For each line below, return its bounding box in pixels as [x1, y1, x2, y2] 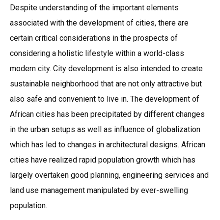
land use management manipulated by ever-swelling [10, 186, 188, 195]
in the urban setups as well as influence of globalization [10, 125, 200, 135]
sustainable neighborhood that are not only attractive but [10, 79, 202, 89]
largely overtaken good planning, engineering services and [10, 170, 209, 180]
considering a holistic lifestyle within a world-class [10, 49, 184, 58]
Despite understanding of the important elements [10, 3, 179, 13]
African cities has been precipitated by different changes [10, 110, 205, 119]
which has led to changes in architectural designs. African [10, 140, 205, 150]
